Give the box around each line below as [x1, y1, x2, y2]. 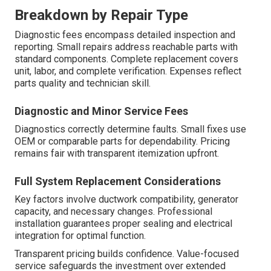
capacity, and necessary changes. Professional [15, 205, 212, 217]
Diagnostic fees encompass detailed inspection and [15, 28, 235, 41]
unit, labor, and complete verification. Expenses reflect [15, 65, 241, 77]
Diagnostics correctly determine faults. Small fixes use [15, 123, 246, 135]
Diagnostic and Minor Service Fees [15, 104, 188, 117]
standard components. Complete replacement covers [15, 53, 238, 65]
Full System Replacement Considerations [15, 174, 221, 188]
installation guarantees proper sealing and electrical [15, 217, 232, 229]
